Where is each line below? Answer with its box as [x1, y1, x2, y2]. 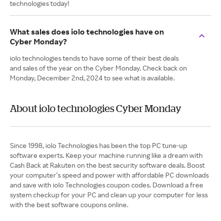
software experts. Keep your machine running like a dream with [10, 151, 203, 159]
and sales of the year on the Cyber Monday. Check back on [10, 64, 187, 72]
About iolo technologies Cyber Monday [10, 103, 182, 114]
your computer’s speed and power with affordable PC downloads [10, 171, 209, 179]
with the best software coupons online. [10, 200, 128, 209]
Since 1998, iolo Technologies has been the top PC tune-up [10, 141, 187, 149]
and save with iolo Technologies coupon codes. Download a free [10, 181, 203, 189]
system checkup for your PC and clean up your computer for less [10, 190, 208, 199]
